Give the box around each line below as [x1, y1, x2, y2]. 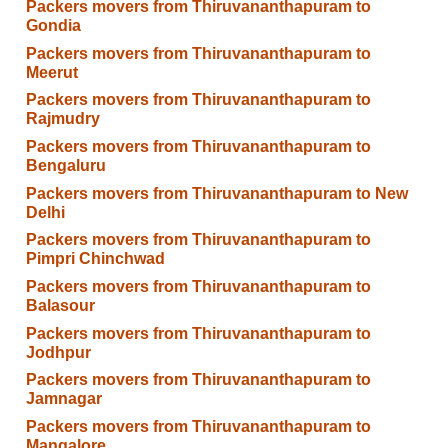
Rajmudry [25, 110, 100, 128]
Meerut [25, 63, 78, 81]
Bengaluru [25, 157, 106, 175]
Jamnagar [25, 390, 102, 408]
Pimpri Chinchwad [25, 250, 165, 268]
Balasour [25, 296, 95, 314]
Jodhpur [25, 343, 91, 361]
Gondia [25, 17, 81, 35]
